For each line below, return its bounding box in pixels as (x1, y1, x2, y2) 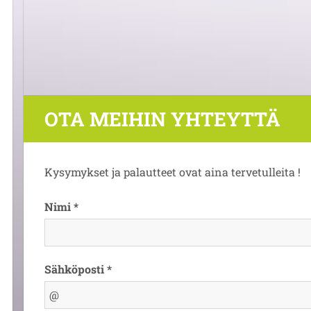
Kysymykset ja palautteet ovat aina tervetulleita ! (44, 165, 301, 180)
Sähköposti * (44, 261, 112, 276)
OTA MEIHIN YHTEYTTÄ (44, 106, 280, 133)
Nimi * (44, 199, 78, 215)
